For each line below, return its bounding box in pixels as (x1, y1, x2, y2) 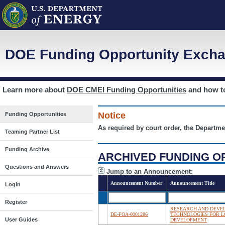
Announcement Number (110, 180, 162, 186)
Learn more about (3, 85, 67, 94)
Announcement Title (170, 180, 214, 186)
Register (5, 199, 27, 205)
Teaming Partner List (5, 129, 60, 135)
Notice (98, 110, 126, 121)
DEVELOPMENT (170, 216, 207, 222)
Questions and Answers (5, 164, 69, 170)
